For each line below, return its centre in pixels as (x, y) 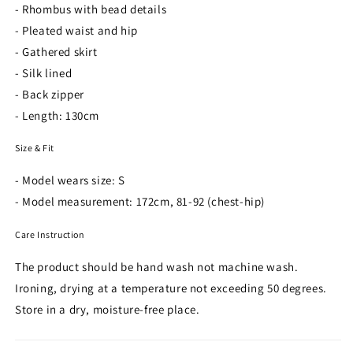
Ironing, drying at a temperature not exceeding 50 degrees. (171, 288)
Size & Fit (35, 148)
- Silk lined (44, 73)
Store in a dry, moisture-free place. (108, 309)
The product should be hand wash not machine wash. (157, 266)
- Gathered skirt (56, 52)
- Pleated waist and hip (76, 31)
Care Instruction (50, 234)
